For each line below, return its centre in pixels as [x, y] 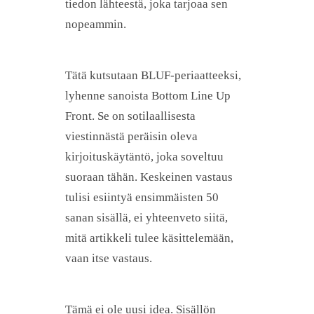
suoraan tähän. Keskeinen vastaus [149, 177]
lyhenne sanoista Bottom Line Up [148, 95]
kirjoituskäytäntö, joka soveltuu [144, 156]
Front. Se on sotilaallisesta [130, 116]
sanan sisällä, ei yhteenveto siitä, [146, 217]
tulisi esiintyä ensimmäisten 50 [142, 197]
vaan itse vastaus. [109, 258]
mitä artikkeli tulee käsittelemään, [149, 238]
